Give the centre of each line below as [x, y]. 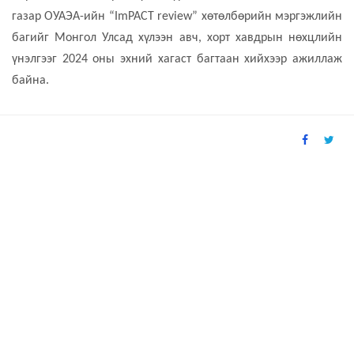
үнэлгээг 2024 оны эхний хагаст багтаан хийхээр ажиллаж [177, 60]
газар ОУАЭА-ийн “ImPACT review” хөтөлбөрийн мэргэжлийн [177, 17]
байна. [30, 81]
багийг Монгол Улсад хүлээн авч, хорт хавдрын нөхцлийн [177, 38]
